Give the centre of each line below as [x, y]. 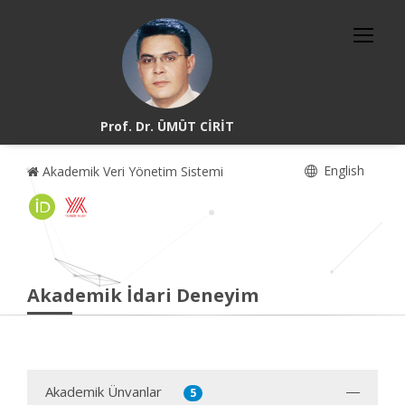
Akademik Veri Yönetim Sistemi [131, 171]
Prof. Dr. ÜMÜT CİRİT [168, 126]
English [342, 170]
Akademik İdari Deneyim [143, 295]
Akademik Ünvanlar [104, 391]
